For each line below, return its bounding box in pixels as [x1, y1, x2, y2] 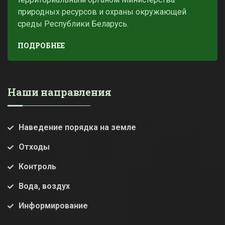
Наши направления [8, 85, 111, 98]
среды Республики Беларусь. [18, 19, 129, 29]
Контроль [19, 161, 56, 171]
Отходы [19, 142, 50, 152]
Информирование [19, 200, 88, 210]
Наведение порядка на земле [19, 122, 136, 132]
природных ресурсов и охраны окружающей [18, 7, 186, 17]
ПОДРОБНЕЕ [18, 40, 65, 50]
